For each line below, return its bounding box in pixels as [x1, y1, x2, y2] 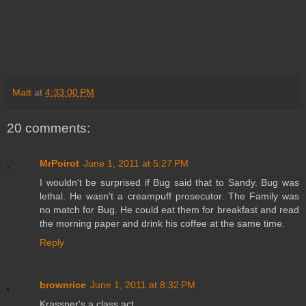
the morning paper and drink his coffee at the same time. [40, 218, 285, 229]
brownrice [40, 279, 86, 291]
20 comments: [7, 120, 90, 135]
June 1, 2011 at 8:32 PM [90, 279, 195, 291]
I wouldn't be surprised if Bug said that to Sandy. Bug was [40, 177, 299, 189]
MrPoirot [40, 158, 79, 169]
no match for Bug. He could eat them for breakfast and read [40, 204, 299, 216]
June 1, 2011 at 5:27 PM [83, 158, 189, 169]
